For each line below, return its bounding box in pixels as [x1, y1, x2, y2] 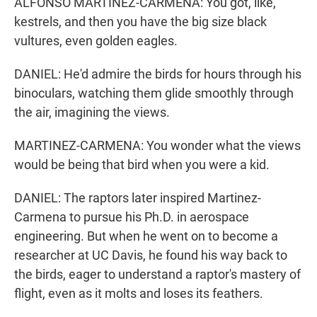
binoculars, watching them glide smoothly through [14, 86, 294, 101]
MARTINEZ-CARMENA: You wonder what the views [14, 138, 301, 154]
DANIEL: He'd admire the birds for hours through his [14, 67, 301, 82]
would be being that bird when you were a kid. [14, 157, 270, 173]
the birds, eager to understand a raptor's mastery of [14, 267, 301, 282]
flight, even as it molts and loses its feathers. [14, 286, 263, 301]
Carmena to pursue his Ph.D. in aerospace [14, 209, 249, 225]
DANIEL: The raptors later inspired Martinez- [14, 190, 261, 206]
